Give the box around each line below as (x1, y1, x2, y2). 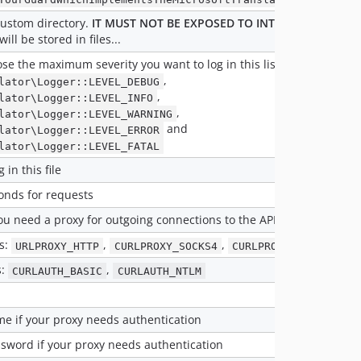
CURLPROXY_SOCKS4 (114, 239, 218, 252)
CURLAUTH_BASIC (12, 264, 103, 277)
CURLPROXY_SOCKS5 (231, 239, 335, 252)
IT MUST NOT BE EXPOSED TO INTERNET (92, 15, 310, 31)
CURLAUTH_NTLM (117, 264, 201, 277)
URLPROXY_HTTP (15, 239, 100, 252)
